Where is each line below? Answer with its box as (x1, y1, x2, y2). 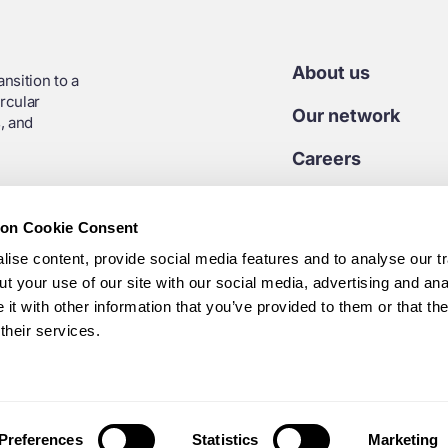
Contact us (305, 190, 387, 212)
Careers (305, 147, 361, 169)
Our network (306, 104, 400, 126)
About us (305, 61, 370, 83)
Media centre (309, 233, 408, 255)
